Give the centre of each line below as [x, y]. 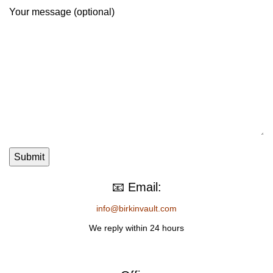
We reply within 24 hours [136, 228]
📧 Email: [136, 187]
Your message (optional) [62, 12]
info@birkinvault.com [136, 208]
